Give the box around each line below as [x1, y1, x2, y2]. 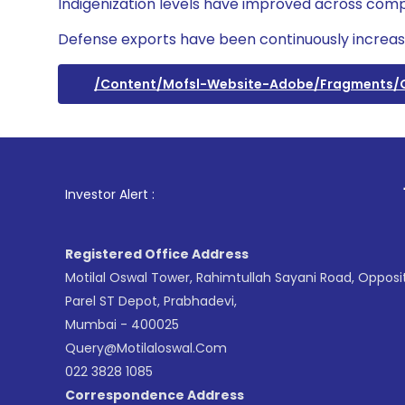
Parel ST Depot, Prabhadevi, [65, 292, 237, 310]
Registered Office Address [65, 245, 249, 263]
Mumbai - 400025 [65, 316, 179, 334]
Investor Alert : [65, 185, 155, 203]
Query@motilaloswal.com [65, 339, 227, 357]
